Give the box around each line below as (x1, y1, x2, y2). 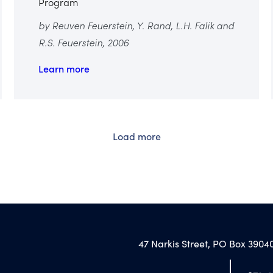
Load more (112, 129, 161, 143)
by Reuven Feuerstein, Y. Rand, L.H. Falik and (38, 18, 234, 32)
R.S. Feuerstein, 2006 (38, 35, 129, 49)
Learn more (38, 61, 90, 75)
